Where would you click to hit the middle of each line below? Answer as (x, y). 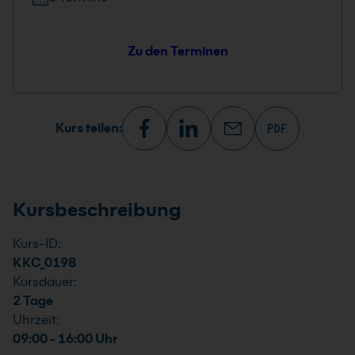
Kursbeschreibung (97, 210)
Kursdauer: (45, 282)
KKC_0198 (44, 263)
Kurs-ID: (37, 244)
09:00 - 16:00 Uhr (65, 339)
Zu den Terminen (177, 51)
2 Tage (33, 301)
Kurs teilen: (89, 128)
